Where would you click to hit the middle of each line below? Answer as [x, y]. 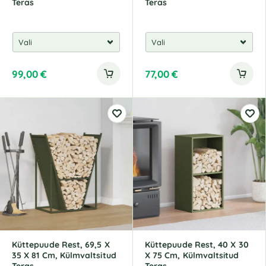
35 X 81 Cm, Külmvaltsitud [64, 255]
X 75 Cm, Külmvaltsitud [192, 255]
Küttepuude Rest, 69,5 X [61, 245]
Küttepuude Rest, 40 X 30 [197, 245]
